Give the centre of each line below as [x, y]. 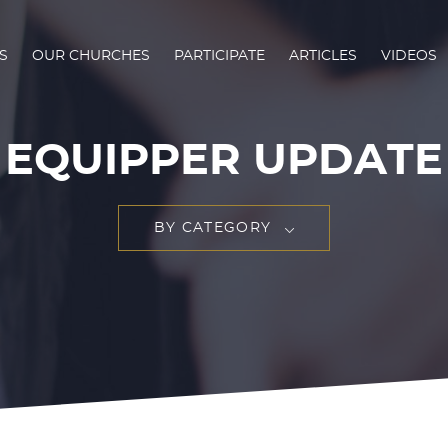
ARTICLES [323, 55]
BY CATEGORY [212, 228]
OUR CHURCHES [91, 55]
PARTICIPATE [219, 55]
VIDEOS [409, 55]
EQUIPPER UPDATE [224, 161]
